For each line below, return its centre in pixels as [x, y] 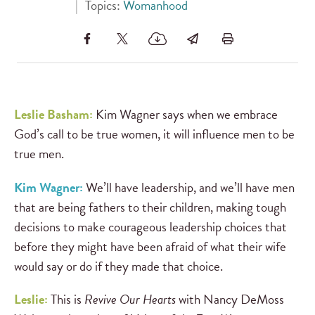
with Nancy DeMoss [231, 299]
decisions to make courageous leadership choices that [150, 226]
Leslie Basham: [53, 115]
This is [67, 299]
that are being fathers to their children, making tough [150, 207]
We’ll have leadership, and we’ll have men [190, 187]
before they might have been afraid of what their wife [150, 246]
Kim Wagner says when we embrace [185, 115]
